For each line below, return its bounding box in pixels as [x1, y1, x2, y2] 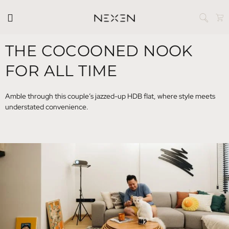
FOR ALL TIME [5, 61, 118, 80]
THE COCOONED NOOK [5, 41, 193, 60]
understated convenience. [5, 102, 88, 111]
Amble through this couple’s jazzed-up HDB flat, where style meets [5, 91, 215, 101]
